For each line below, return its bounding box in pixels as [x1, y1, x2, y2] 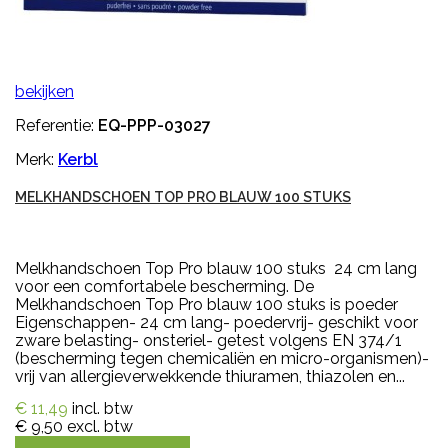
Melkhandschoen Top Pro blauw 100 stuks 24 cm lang [15, 258, 417, 278]
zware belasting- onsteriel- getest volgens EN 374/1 [15, 330, 402, 350]
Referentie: [15, 115, 98, 135]
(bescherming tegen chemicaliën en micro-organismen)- [15, 348, 429, 368]
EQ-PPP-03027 [98, 115, 211, 135]
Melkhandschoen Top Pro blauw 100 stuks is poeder [15, 294, 398, 314]
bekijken [15, 81, 74, 101]
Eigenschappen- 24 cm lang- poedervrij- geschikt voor [15, 312, 418, 332]
